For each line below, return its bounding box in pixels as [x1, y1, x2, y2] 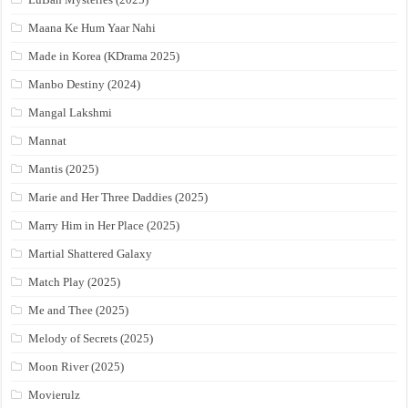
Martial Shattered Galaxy [28, 247, 153, 261]
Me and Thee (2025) [28, 303, 129, 318]
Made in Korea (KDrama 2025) [28, 49, 180, 64]
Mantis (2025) [28, 162, 99, 177]
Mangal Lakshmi [28, 106, 113, 120]
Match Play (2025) [28, 275, 121, 290]
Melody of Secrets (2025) [28, 331, 154, 346]
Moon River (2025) [28, 360, 125, 374]
